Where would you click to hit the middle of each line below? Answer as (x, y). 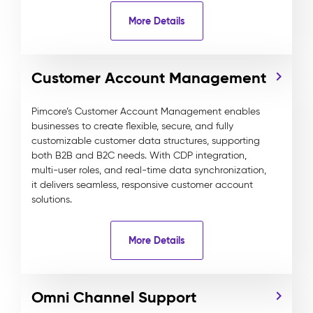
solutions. (52, 199)
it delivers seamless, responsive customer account (142, 185)
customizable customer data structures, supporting (146, 141)
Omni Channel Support (114, 297)
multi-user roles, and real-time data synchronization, (149, 170)
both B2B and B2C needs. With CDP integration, (139, 155)
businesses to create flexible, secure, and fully (132, 126)
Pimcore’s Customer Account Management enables (146, 111)
